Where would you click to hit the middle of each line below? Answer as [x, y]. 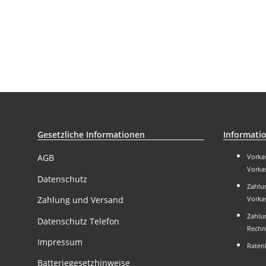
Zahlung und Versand [80, 200]
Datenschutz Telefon [78, 221]
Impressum [60, 242]
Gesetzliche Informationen [91, 135]
